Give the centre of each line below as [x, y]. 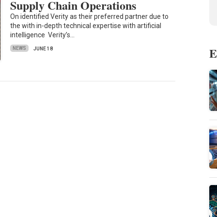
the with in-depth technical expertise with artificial [86, 25]
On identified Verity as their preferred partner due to [90, 16]
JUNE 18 [43, 48]
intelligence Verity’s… [43, 35]
